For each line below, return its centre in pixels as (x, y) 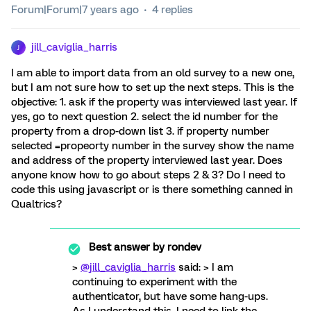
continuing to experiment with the (154, 282)
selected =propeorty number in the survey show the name (152, 146)
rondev (183, 247)
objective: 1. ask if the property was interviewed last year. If (154, 102)
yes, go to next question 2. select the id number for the (144, 117)
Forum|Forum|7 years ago (75, 10)
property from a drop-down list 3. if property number (140, 131)
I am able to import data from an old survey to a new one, (153, 73)
